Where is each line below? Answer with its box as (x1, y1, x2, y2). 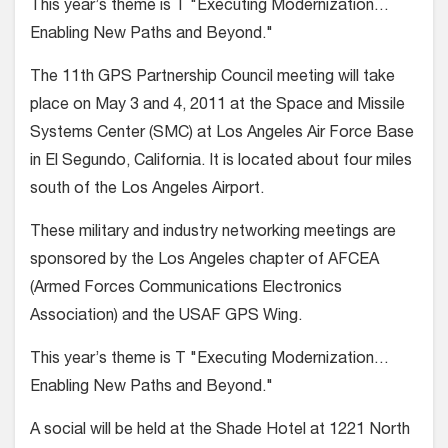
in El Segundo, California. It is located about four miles (30, 154, 412, 170)
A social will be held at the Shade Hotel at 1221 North (30, 423, 410, 439)
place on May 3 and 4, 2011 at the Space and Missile (30, 98, 405, 114)
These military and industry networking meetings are (30, 225, 396, 241)
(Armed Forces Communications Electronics (30, 281, 342, 297)
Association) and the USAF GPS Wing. (30, 309, 306, 325)
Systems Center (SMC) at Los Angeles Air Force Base (30, 126, 414, 142)
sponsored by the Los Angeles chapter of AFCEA (30, 253, 379, 269)
